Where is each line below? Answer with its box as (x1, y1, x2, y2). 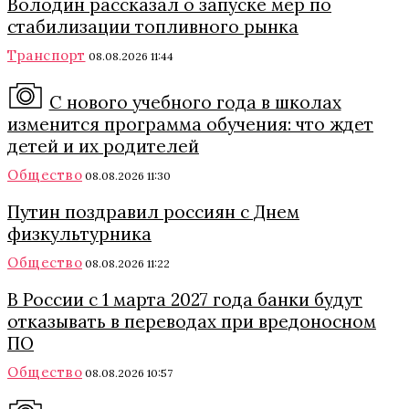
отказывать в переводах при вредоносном (7, 309, 376, 332)
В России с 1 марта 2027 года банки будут (7, 288, 362, 310)
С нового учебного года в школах (48, 90, 341, 113)
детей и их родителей (7, 134, 199, 157)
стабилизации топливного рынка (7, 15, 299, 37)
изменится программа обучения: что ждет (7, 112, 373, 135)
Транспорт (7, 46, 86, 64)
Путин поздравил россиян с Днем (7, 200, 299, 223)
